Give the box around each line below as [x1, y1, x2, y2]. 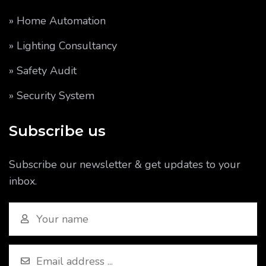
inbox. [9, 174, 37, 188]
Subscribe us [9, 122, 106, 140]
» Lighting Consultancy [9, 39, 117, 53]
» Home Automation [9, 14, 106, 28]
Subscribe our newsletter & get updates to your [9, 157, 240, 172]
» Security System [9, 88, 94, 103]
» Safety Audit [9, 64, 77, 78]
